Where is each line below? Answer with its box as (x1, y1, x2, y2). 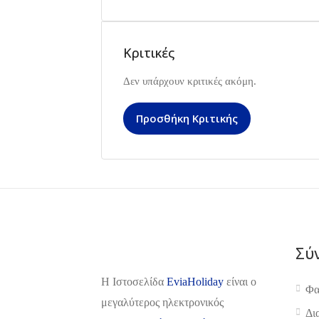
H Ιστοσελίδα (101, 275, 167, 288)
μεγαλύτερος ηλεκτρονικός (101, 296, 224, 308)
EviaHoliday (167, 275, 224, 288)
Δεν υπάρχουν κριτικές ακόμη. (123, 75, 256, 87)
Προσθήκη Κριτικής (136, 110, 238, 125)
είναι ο (224, 275, 256, 288)
